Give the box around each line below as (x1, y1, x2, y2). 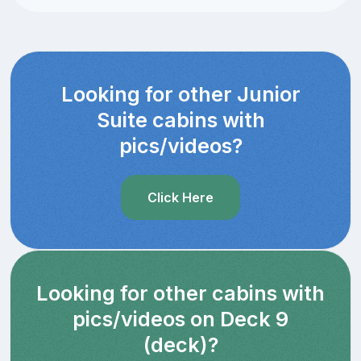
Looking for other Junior (60, 81, 301, 106)
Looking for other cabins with (36, 280, 325, 305)
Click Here (147, 189, 214, 205)
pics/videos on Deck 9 (73, 306, 288, 331)
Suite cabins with (96, 107, 265, 132)
